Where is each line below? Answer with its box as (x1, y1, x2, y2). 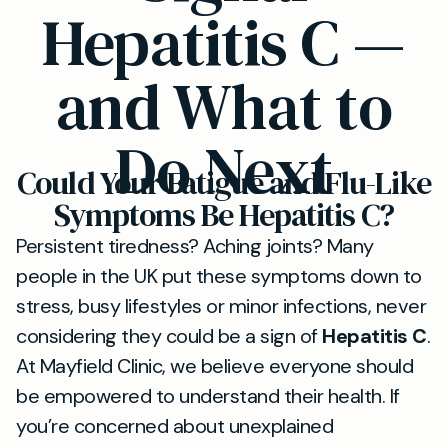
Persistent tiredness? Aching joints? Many (16, 233, 374, 259)
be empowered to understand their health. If (16, 383, 400, 409)
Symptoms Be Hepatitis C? (54, 193, 394, 237)
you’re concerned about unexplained (16, 413, 333, 439)
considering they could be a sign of (16, 323, 322, 349)
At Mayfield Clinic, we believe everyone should (16, 353, 413, 379)
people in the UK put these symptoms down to (16, 263, 422, 289)
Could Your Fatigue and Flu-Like (17, 161, 431, 205)
